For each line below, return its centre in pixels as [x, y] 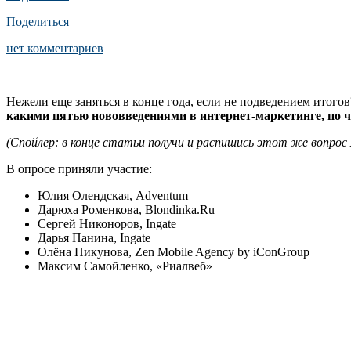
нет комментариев [55, 48]
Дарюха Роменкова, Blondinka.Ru [126, 209]
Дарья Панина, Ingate [94, 237]
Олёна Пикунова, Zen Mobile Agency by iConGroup [174, 251]
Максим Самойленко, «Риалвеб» [125, 266]
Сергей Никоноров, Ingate [107, 223]
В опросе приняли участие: [79, 168]
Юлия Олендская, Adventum [113, 195]
